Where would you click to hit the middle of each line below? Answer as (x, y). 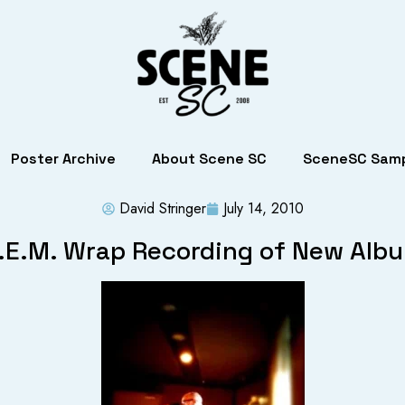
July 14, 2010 (263, 208)
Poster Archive (63, 159)
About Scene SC (209, 159)
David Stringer (162, 208)
